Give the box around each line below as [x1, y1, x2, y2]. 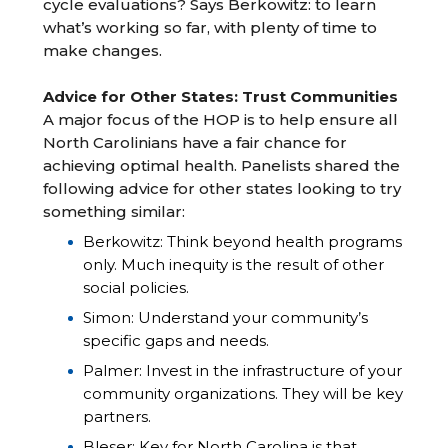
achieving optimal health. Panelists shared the [43, 156, 401, 175]
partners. [83, 407, 152, 426]
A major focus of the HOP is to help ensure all [43, 110, 399, 129]
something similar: [43, 202, 186, 221]
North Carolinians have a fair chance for [43, 133, 348, 152]
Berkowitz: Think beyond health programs [83, 232, 403, 251]
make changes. [43, 41, 163, 60]
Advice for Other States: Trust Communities [43, 87, 399, 106]
